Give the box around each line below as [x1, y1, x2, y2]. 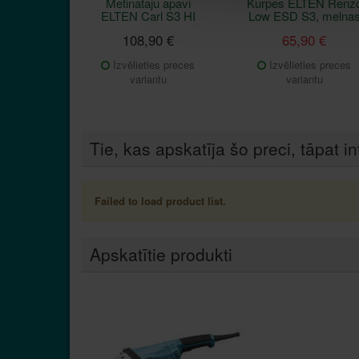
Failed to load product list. [95, 192, 226, 208]
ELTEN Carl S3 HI [100, 6, 196, 24]
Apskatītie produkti [90, 241, 232, 266]
